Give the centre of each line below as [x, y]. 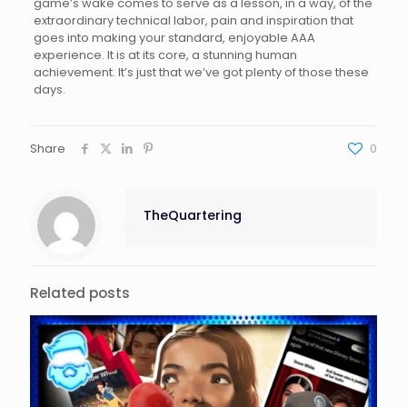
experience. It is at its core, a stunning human [165, 55]
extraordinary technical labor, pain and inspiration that [193, 20]
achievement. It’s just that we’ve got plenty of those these [201, 72]
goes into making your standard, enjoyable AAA [174, 37]
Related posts [80, 293]
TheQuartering [193, 215]
